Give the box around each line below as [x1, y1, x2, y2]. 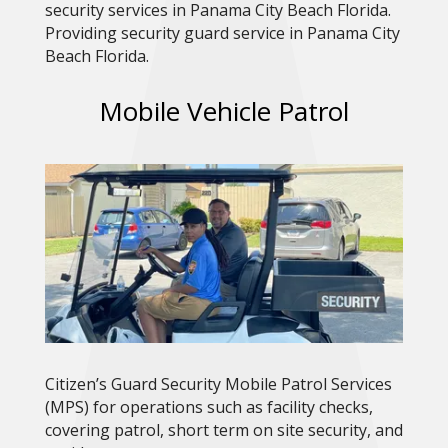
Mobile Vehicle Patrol [98, 93, 349, 130]
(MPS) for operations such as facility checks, [44, 396, 373, 419]
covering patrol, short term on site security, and [44, 419, 403, 442]
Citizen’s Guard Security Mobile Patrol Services [44, 373, 392, 396]
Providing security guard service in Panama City [44, 22, 400, 45]
